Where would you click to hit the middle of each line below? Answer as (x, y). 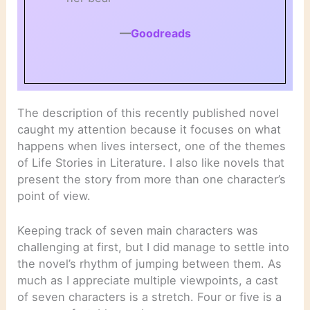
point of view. (54, 195)
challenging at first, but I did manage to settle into (154, 247)
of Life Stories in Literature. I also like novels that (151, 162)
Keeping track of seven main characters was (138, 230)
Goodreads (161, 33)
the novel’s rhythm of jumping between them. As (150, 263)
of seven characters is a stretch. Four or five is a (150, 297)
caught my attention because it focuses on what (149, 129)
